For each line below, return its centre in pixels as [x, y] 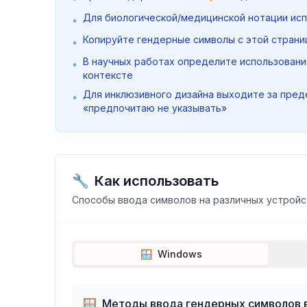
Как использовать [157, 181]
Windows [180, 254]
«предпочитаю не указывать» [155, 108]
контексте [108, 75]
